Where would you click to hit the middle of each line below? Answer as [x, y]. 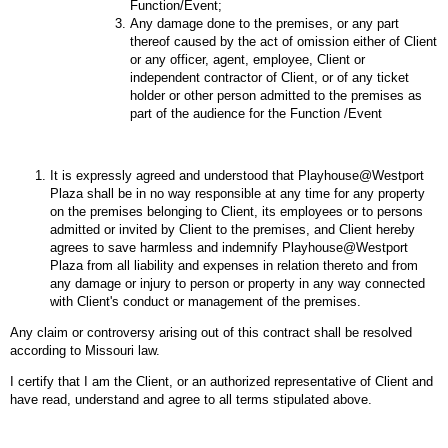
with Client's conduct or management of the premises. [205, 301]
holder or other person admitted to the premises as [276, 95]
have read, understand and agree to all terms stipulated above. [191, 399]
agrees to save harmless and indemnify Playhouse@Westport [229, 247]
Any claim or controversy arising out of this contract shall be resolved [211, 332]
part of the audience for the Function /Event [258, 113]
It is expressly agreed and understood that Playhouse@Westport [237, 175]
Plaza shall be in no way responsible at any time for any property [237, 193]
